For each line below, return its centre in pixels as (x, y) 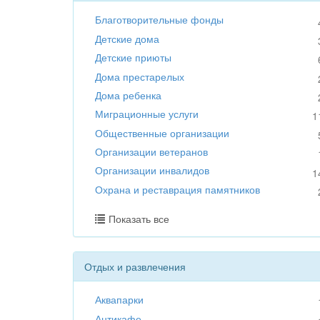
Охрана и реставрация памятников (177, 189)
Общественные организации (162, 132)
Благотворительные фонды (159, 20)
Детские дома (127, 38)
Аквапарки (119, 300)
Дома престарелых (140, 76)
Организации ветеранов (151, 151)
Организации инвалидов (152, 170)
